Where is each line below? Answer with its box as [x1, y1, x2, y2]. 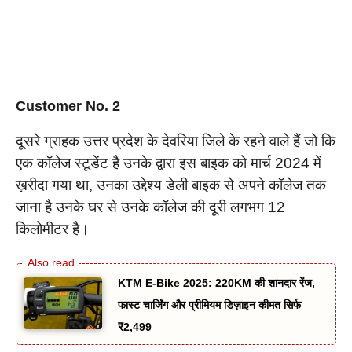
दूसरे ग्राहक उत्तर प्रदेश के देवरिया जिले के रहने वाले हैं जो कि [16, 133, 335, 150]
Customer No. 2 [16, 98, 120, 115]
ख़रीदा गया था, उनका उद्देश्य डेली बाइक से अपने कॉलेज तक [16, 177, 326, 194]
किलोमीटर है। [16, 221, 90, 238]
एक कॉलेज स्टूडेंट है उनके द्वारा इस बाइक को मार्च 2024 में [16, 155, 321, 172]
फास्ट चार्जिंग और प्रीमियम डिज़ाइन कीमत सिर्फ [118, 298, 301, 311]
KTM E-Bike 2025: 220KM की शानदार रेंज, [118, 276, 315, 289]
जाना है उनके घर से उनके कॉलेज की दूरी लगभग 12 [16, 199, 285, 216]
